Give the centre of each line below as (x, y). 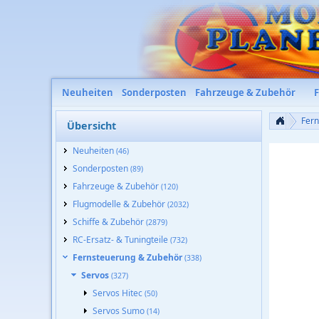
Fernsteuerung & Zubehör (129, 257)
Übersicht (91, 126)
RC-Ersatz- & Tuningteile (121, 240)
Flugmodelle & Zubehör (120, 204)
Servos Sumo (120, 311)
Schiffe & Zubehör (109, 222)
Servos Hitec (119, 293)
